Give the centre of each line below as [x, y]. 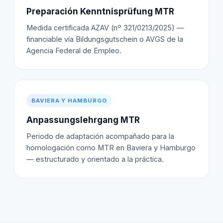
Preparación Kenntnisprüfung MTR [100, 12]
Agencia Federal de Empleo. [74, 51]
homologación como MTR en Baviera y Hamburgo [111, 148]
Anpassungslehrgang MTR [83, 120]
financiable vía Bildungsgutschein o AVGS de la [105, 39]
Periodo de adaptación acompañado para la [100, 136]
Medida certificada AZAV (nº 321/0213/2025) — [105, 28]
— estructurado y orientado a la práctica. [95, 159]
